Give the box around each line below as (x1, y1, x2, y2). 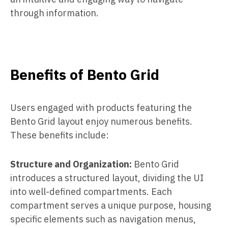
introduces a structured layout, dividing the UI (10, 172, 204, 184)
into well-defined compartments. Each (10, 185, 172, 197)
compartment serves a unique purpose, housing (10, 199, 211, 211)
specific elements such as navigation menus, (10, 213, 196, 225)
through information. (10, 7, 99, 19)
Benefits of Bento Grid (10, 65, 159, 84)
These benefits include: (10, 129, 109, 141)
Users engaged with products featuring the (10, 101, 192, 113)
